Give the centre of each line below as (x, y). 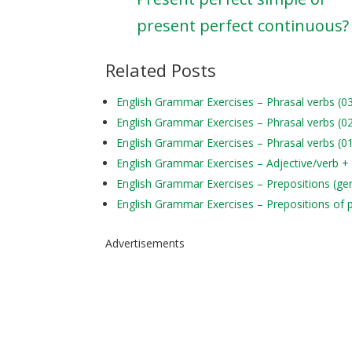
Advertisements (145, 243)
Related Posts (161, 70)
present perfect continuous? (243, 25)
